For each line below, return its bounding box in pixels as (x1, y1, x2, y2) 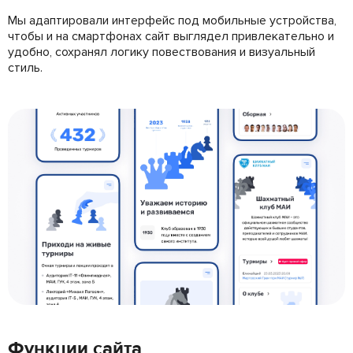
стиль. (8, 59, 43, 76)
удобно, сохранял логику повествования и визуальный (8, 43, 315, 60)
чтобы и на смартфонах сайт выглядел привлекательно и (8, 28, 334, 44)
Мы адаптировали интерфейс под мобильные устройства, (8, 12, 336, 28)
